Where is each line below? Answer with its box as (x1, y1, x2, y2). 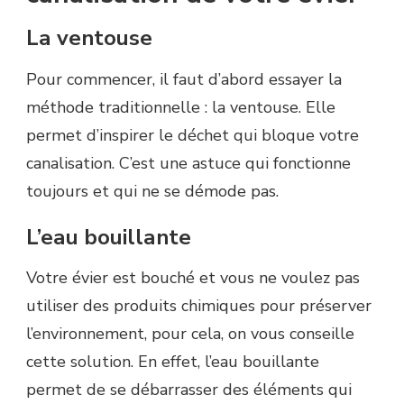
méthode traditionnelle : (26, 96, 207, 118)
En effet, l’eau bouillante (133, 351, 319, 373)
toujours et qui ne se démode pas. (26, 179, 279, 202)
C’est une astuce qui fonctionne (115, 151, 351, 174)
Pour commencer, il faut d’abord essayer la (26, 68, 342, 90)
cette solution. (26, 351, 133, 373)
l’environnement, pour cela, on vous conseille (26, 323, 354, 345)
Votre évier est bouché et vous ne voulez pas (26, 267, 360, 289)
